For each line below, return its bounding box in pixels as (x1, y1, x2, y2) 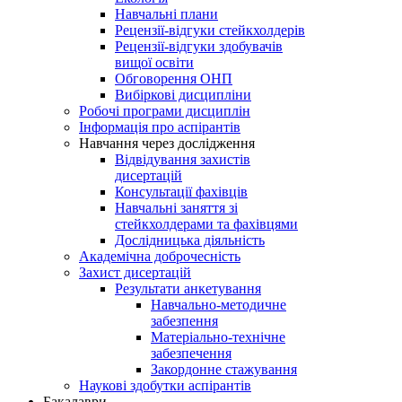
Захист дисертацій (79, 265, 191, 280)
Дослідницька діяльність (115, 232, 265, 248)
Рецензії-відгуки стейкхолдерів (115, 22, 305, 38)
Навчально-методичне (151, 297, 286, 312)
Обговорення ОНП (115, 71, 232, 86)
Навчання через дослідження (79, 135, 255, 151)
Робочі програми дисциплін (79, 103, 250, 118)
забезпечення (151, 345, 232, 361)
